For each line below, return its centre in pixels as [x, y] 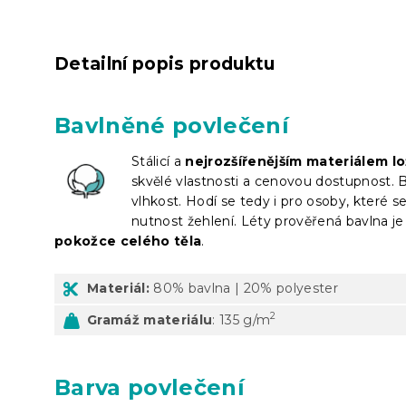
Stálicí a [159, 161]
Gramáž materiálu [150, 319]
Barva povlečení [150, 387]
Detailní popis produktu [165, 63]
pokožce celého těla [128, 241]
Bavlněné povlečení [172, 125]
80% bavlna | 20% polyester [244, 288]
